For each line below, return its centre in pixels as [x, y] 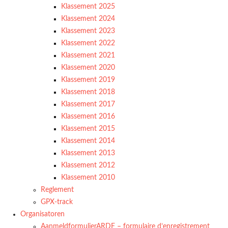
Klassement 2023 [88, 31]
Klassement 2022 [88, 43]
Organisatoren [42, 214]
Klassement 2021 [88, 55]
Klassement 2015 [88, 129]
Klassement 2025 [88, 7]
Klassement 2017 [88, 104]
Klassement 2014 [88, 141]
